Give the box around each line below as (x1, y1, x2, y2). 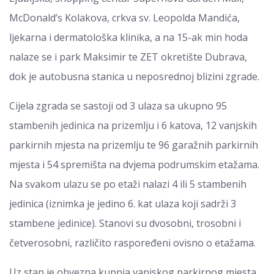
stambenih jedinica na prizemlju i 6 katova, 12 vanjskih (9, 119, 257, 132)
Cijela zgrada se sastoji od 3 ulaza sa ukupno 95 (9, 99, 227, 113)
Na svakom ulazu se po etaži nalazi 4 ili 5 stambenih (9, 177, 246, 191)
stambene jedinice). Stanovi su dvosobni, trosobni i (9, 217, 241, 230)
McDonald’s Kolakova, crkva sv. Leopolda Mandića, (9, 11, 240, 24)
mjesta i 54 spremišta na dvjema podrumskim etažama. (9, 158, 259, 171)
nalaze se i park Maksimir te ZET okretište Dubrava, (9, 50, 247, 64)
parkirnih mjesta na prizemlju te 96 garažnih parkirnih (9, 138, 258, 152)
